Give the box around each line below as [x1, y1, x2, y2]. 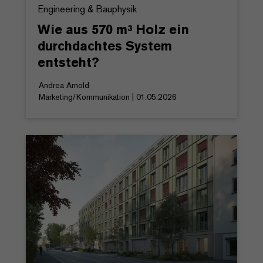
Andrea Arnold [39, 80, 89, 91]
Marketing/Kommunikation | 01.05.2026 [39, 92, 177, 103]
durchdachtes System [38, 38, 172, 55]
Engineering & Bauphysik [38, 3, 137, 16]
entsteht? [38, 54, 99, 71]
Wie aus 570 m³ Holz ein [38, 21, 189, 38]
